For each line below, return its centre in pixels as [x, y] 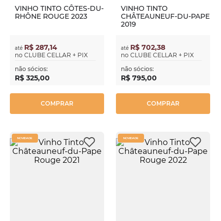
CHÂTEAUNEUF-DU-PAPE [165, 17]
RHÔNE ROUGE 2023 [51, 17]
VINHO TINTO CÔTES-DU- [59, 9]
